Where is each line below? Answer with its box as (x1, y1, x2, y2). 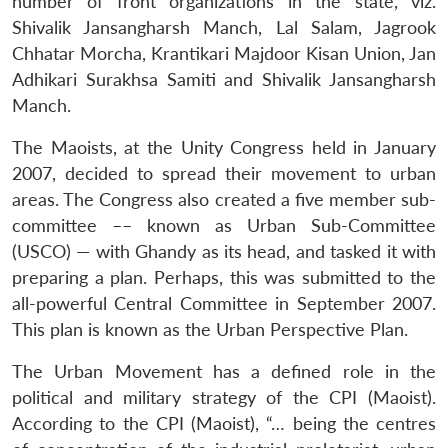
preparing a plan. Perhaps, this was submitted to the (12, 266, 436, 288)
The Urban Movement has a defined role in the (12, 360, 436, 382)
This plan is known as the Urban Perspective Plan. (12, 318, 408, 340)
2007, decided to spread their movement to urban (12, 162, 436, 184)
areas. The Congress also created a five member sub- (12, 188, 436, 210)
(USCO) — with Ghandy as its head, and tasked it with (12, 240, 436, 262)
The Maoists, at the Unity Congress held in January (12, 136, 436, 158)
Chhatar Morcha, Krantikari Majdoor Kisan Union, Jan (12, 42, 436, 64)
